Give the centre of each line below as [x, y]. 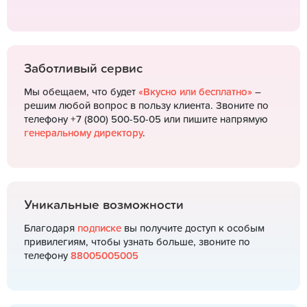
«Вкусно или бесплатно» [195, 92]
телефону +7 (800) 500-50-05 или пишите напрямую [146, 120]
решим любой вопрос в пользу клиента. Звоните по [146, 106]
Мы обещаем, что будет [81, 92]
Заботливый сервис [83, 69]
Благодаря [51, 229]
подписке [99, 229]
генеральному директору [83, 133]
